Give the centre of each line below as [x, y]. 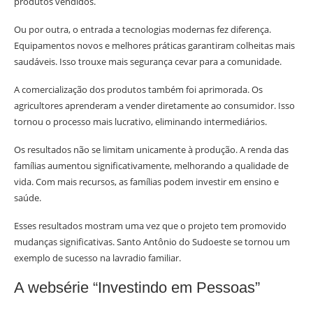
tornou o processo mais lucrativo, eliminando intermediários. [140, 122]
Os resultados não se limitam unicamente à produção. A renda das [151, 150]
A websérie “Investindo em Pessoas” [137, 288]
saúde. [28, 198]
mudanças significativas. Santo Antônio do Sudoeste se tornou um [152, 242]
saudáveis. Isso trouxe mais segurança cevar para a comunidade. [148, 62]
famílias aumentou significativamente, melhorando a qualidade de [151, 166]
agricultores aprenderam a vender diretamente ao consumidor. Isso [154, 106]
